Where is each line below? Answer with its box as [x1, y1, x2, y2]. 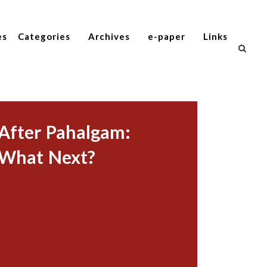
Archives [88, 31, 130, 42]
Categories [18, 31, 70, 42]
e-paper [148, 31, 185, 42]
